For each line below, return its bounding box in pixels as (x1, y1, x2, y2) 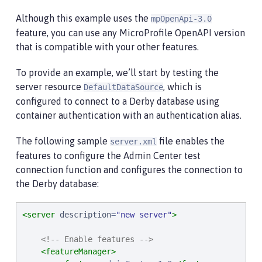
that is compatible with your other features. (16, 42, 199, 52)
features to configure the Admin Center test (16, 150, 201, 161)
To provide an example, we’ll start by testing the (16, 67, 219, 78)
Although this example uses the (16, 13, 151, 23)
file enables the (157, 136, 225, 146)
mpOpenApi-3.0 (151, 14, 212, 23)
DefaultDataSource (84, 82, 163, 92)
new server (120, 210, 167, 219)
